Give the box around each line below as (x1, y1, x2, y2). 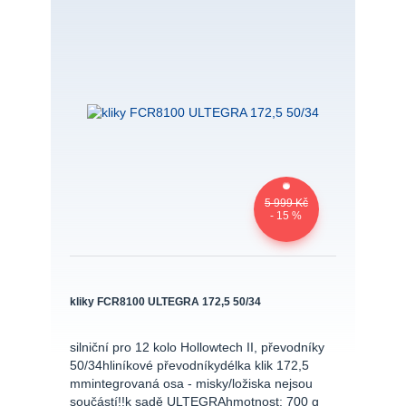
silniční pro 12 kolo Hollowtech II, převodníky (69, 341, 324, 355)
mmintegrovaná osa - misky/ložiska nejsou (69, 377, 313, 391)
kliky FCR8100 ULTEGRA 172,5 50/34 (69, 295, 261, 308)
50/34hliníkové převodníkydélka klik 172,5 (69, 359, 309, 373)
